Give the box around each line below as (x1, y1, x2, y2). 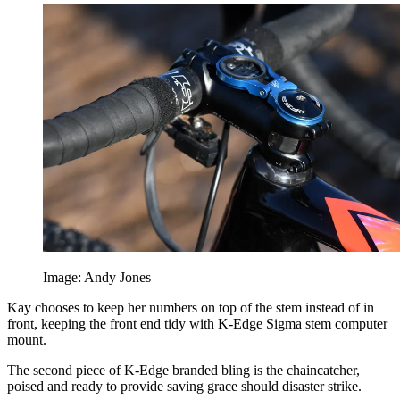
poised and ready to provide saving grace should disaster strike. (7, 379, 362, 395)
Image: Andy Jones (43, 270, 151, 286)
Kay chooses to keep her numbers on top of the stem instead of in (7, 300, 374, 316)
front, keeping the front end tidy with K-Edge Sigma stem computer (7, 316, 387, 332)
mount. (7, 332, 46, 348)
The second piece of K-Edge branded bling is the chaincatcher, (7, 362, 360, 379)
